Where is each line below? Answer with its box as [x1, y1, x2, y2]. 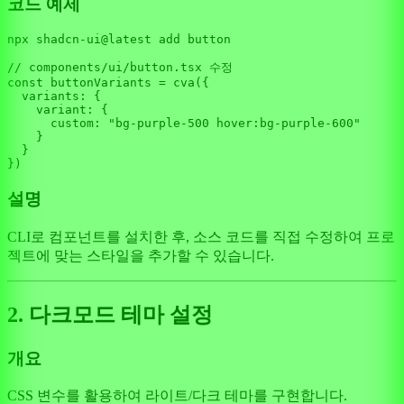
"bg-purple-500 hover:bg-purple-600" [108, 116, 361, 131]
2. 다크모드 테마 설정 [7, 302, 213, 326]
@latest [101, 32, 151, 47]
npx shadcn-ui [7, 32, 101, 47]
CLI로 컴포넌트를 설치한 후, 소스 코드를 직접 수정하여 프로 [7, 228, 395, 244]
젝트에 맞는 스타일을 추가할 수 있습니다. [7, 247, 274, 263]
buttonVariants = [43, 76, 173, 90]
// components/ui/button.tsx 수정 [7, 60, 233, 75]
